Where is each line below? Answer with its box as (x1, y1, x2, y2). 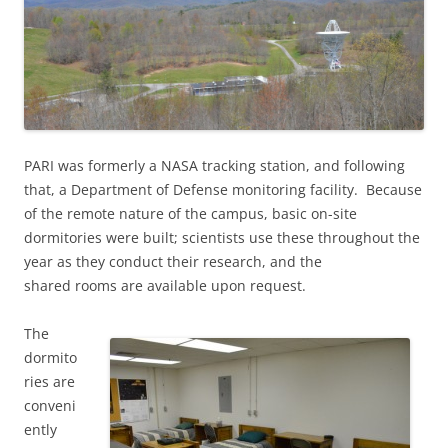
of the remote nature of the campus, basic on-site (24, 203, 357, 223)
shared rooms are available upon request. (24, 275, 306, 295)
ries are (24, 371, 75, 391)
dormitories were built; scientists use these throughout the (24, 227, 420, 247)
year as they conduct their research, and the (24, 251, 322, 271)
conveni (24, 395, 76, 415)
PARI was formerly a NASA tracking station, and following (24, 155, 405, 175)
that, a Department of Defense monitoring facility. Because (24, 179, 422, 199)
